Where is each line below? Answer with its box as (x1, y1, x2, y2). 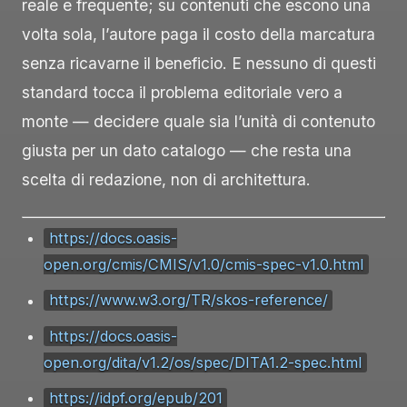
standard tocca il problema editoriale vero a (22, 83, 342, 103)
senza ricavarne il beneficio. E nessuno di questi (22, 54, 376, 74)
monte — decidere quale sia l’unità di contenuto (22, 112, 375, 132)
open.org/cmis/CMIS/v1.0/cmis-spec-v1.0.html (44, 255, 363, 274)
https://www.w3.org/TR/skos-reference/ (48, 291, 328, 310)
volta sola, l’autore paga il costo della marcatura (22, 25, 375, 45)
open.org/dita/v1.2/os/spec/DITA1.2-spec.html (44, 352, 362, 372)
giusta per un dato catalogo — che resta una (22, 141, 352, 161)
